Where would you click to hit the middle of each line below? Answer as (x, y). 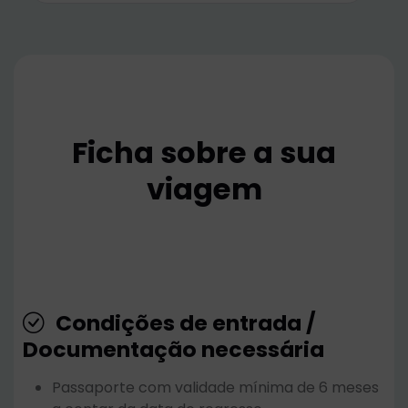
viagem (204, 189)
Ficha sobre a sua (204, 153)
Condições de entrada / (184, 323)
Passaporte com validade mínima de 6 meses (215, 388)
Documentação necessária (173, 350)
